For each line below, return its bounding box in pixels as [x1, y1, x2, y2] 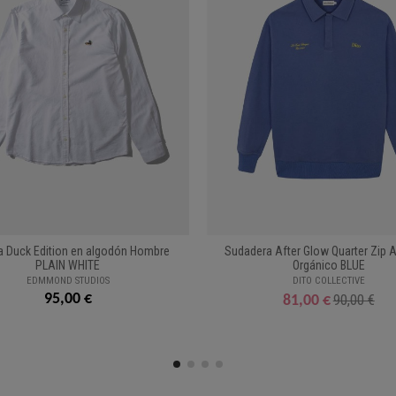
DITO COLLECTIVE [292, 274, 365, 286]
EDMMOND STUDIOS [26, 274, 110, 286]
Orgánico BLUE [292, 258, 365, 273]
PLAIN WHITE [35, 258, 101, 273]
